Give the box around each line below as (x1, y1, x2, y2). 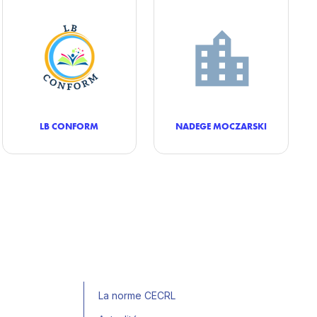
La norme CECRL (98, 289, 175, 301)
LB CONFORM (40, 120, 99, 132)
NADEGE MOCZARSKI (175, 120, 267, 132)
